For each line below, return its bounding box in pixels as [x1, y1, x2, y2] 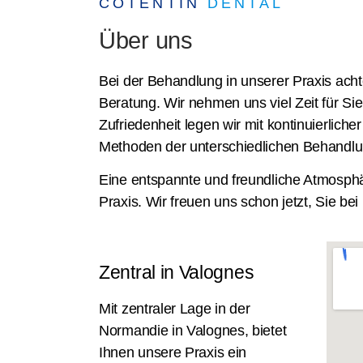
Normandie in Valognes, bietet [99, 322, 287, 339]
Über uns [99, 28, 193, 53]
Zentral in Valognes [99, 261, 254, 283]
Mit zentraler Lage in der [99, 300, 250, 317]
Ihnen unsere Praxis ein [99, 344, 247, 361]
